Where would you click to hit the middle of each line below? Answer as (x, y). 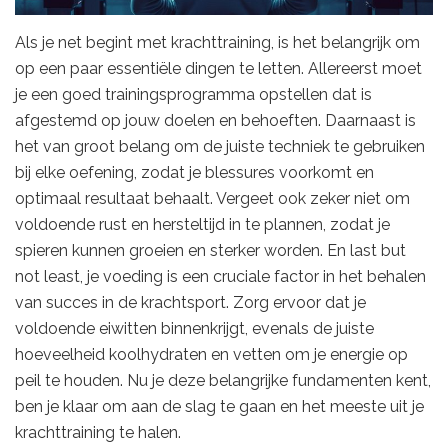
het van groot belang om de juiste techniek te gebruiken (220, 146)
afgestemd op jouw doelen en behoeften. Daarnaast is (215, 120)
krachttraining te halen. (98, 432)
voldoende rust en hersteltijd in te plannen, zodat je (202, 224)
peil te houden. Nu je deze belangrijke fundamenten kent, (223, 380)
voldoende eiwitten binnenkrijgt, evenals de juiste (194, 328)
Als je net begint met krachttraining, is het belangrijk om (217, 42)
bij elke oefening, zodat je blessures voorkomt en (194, 172)
